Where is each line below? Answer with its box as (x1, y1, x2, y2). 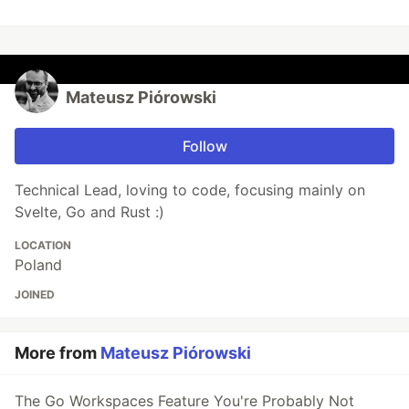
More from (15, 342, 100, 362)
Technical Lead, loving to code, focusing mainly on (15, 180, 365, 199)
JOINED (15, 287, 55, 301)
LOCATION (15, 237, 71, 252)
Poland (15, 255, 62, 274)
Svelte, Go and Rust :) (15, 202, 164, 221)
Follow (182, 136, 227, 155)
